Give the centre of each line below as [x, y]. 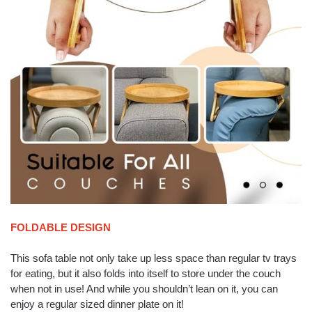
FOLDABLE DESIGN [61, 227]
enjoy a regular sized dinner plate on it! [97, 304]
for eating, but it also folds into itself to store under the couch [146, 274]
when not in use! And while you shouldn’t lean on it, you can [144, 289]
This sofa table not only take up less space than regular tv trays [154, 258]
